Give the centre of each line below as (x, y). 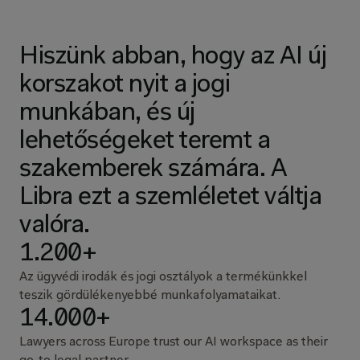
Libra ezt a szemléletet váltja (170, 197)
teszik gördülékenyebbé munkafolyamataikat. (150, 295)
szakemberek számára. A (153, 169)
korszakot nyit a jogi (125, 85)
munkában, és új (107, 113)
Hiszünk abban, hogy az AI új (173, 57)
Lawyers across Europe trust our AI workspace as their (174, 342)
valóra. (55, 225)
